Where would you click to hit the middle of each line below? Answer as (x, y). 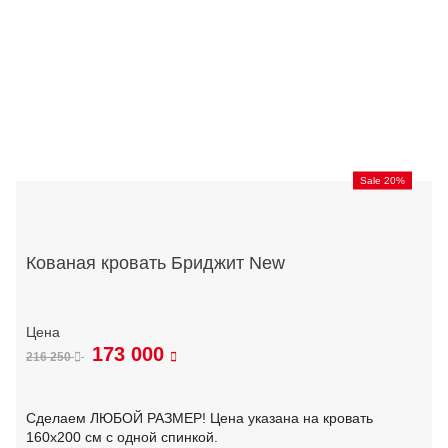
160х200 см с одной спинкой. (122, 437)
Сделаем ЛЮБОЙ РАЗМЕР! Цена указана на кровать (199, 418)
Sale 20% (382, 180)
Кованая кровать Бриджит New (155, 262)
